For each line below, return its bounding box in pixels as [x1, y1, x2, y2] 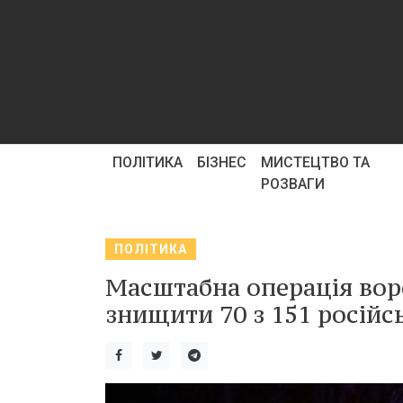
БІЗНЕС [197, 154, 246, 171]
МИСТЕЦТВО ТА [261, 154, 370, 171]
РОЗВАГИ [261, 175, 325, 193]
